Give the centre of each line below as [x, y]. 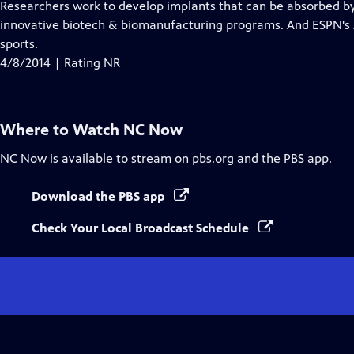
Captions [124, 43]
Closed [118, 24]
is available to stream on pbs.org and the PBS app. [189, 158]
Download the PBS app [100, 196]
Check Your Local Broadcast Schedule [142, 228]
